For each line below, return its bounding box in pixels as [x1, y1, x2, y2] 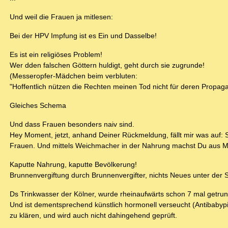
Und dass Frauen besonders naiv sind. [10, 120, 134, 129]
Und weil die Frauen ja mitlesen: [10, 13, 113, 21]
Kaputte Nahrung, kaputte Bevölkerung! [10, 160, 137, 169]
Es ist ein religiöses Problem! [10, 50, 102, 59]
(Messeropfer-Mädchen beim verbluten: [10, 72, 137, 80]
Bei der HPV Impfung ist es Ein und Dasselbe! [10, 32, 157, 40]
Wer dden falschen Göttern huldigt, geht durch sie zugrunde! [10, 61, 205, 70]
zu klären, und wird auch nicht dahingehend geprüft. [10, 211, 177, 220]
